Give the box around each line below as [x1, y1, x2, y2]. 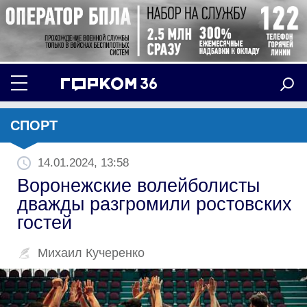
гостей [17, 212, 72, 233]
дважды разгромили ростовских [17, 193, 292, 214]
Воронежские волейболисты [17, 175, 260, 196]
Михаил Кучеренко [38, 245, 145, 260]
